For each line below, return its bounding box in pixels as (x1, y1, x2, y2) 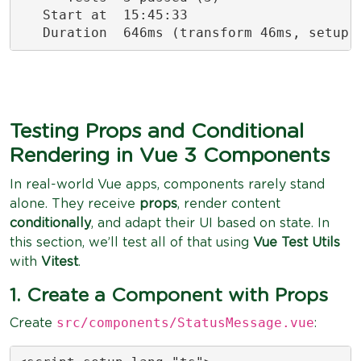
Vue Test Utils (253, 235, 340, 249)
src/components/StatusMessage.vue (56, 314, 314, 330)
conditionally (10, 216, 91, 230)
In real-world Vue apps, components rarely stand (10, 177, 325, 191)
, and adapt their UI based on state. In (91, 216, 330, 230)
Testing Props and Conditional (10, 121, 304, 142)
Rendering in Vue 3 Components (10, 145, 330, 166)
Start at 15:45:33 (18, 7, 188, 23)
